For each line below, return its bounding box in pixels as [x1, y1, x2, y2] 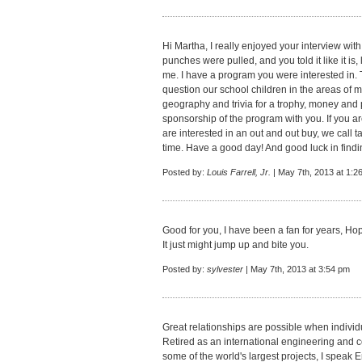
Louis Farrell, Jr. [207, 167, 271, 177]
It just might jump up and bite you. [162, 239, 309, 250]
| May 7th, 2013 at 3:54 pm [243, 264, 350, 274]
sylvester [207, 264, 243, 274]
